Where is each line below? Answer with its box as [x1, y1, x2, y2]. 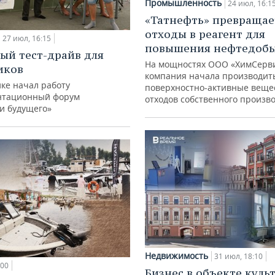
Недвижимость [145, 250, 208, 262]
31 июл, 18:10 [214, 251, 263, 262]
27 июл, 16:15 [2, 33, 51, 44]
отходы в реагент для [145, 27, 265, 42]
